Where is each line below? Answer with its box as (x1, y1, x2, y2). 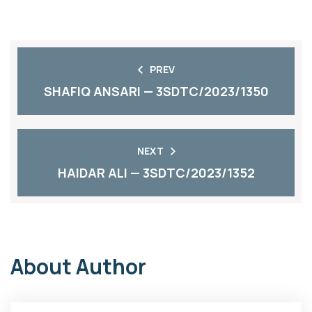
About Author (10, 252, 146, 281)
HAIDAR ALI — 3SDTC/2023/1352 (57, 164, 255, 181)
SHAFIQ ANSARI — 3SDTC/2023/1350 (43, 83, 269, 100)
